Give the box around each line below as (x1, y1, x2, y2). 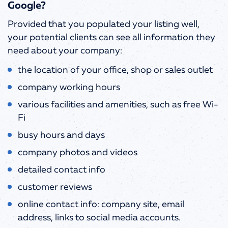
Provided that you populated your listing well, (8, 19, 199, 29)
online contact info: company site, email (18, 199, 184, 209)
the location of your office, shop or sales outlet (18, 65, 213, 75)
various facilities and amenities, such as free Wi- (18, 100, 218, 109)
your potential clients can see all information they (8, 33, 215, 42)
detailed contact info (18, 165, 105, 175)
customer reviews (18, 182, 92, 192)
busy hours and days (18, 130, 107, 140)
